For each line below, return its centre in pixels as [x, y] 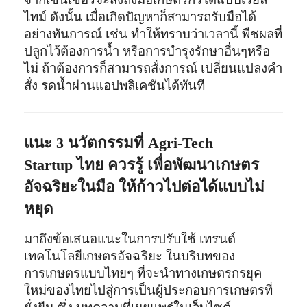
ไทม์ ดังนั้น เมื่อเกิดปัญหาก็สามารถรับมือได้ [140, 16]
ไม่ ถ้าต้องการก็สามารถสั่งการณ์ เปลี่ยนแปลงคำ [153, 68]
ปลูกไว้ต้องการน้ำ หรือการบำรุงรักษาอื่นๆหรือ [147, 51]
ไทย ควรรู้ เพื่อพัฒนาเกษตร [168, 164]
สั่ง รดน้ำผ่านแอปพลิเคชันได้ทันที [115, 85]
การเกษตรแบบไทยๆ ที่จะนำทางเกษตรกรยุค [143, 273]
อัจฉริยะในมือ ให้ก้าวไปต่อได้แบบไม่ [145, 186]
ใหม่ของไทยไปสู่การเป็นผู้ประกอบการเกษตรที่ [149, 290]
